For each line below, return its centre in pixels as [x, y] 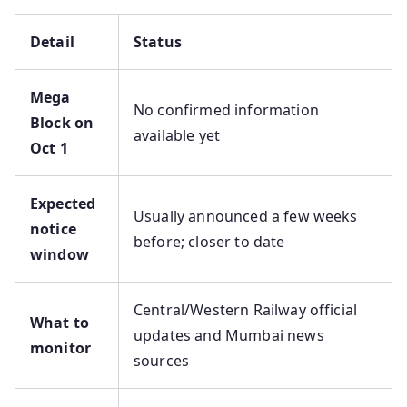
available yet [177, 136]
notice [53, 229]
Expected [63, 204]
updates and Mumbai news [229, 336]
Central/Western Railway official [246, 310]
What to [60, 323]
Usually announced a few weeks [246, 217]
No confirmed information [226, 110]
